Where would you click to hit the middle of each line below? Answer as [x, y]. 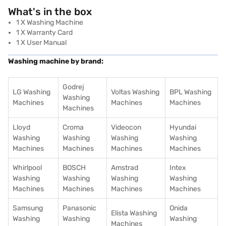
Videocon [126, 127]
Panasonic [79, 208]
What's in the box [50, 12]
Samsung [28, 208]
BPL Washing [190, 92]
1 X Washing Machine [50, 22]
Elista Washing [134, 213]
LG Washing [32, 92]
